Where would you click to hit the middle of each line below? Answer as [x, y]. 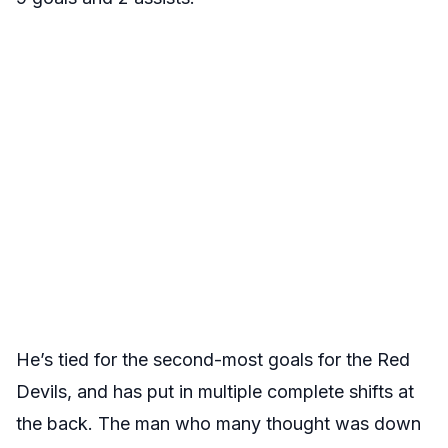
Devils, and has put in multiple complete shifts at [215, 391]
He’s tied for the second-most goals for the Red [213, 359]
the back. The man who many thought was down [218, 423]
